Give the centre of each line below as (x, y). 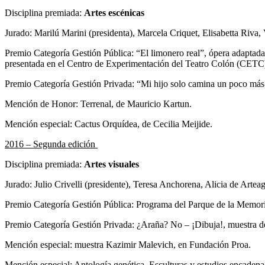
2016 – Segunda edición (51, 144)
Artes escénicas (114, 12)
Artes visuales (112, 164)
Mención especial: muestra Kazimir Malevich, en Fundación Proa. (129, 244)
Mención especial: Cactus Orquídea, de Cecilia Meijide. (110, 124)
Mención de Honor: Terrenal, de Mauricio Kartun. (99, 104)
